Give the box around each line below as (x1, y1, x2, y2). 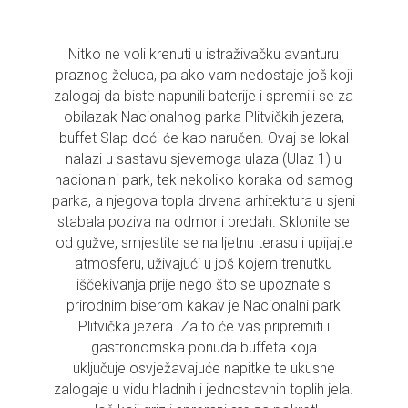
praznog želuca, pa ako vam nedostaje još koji (55, 66, 352, 84)
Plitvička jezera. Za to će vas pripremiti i (77, 317, 330, 335)
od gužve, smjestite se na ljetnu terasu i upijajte (55, 233, 352, 251)
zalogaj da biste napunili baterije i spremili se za (54, 87, 354, 105)
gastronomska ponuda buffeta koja (90, 338, 317, 356)
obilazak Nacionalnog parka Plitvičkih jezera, (63, 107, 344, 126)
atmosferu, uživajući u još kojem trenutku (75, 254, 333, 272)
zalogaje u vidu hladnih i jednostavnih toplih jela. (54, 380, 354, 398)
